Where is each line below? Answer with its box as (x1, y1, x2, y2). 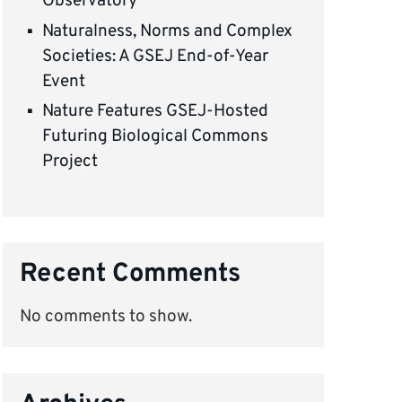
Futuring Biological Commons (42, 126, 269, 148)
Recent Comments (20, 258, 241, 292)
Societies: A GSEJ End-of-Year (42, 45, 269, 67)
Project (42, 151, 99, 173)
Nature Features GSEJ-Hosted (42, 100, 269, 123)
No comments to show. (20, 306, 193, 328)
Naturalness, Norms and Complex (42, 20, 293, 42)
